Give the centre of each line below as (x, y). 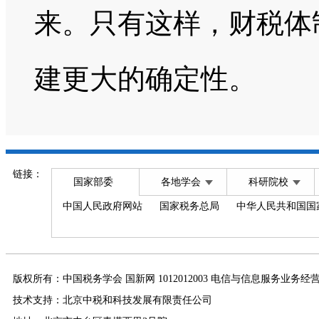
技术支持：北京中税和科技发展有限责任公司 (113, 300)
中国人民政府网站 (103, 206)
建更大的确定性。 (145, 79)
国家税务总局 (189, 206)
